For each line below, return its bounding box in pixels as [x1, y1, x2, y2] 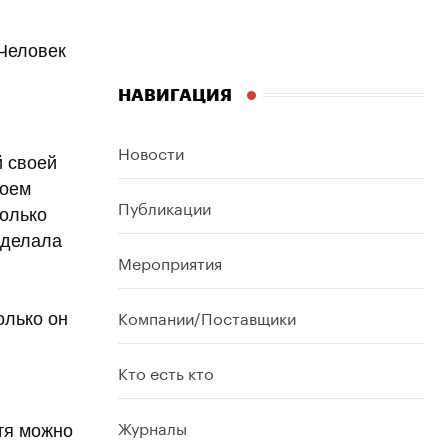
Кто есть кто [118, 358, 214, 384]
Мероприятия [118, 248, 222, 274]
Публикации [118, 193, 211, 219]
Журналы [118, 413, 187, 439]
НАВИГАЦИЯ [118, 86, 232, 104]
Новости [118, 138, 184, 164]
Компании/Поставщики [118, 303, 296, 329]
